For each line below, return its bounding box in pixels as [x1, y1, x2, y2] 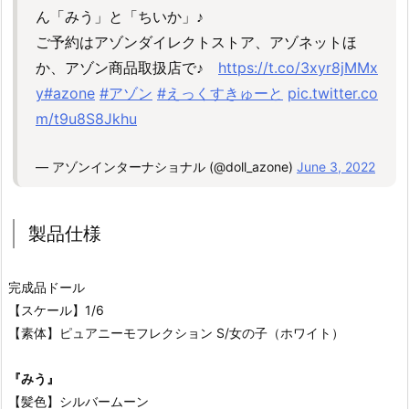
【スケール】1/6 [8, 301, 104, 318]
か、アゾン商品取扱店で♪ [36, 58, 218, 78]
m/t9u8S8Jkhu [36, 110, 137, 129]
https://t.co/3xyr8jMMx [218, 58, 378, 78]
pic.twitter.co [288, 84, 378, 103]
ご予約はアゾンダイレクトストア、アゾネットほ [36, 33, 357, 52]
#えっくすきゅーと [157, 84, 283, 103]
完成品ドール [8, 278, 85, 295]
